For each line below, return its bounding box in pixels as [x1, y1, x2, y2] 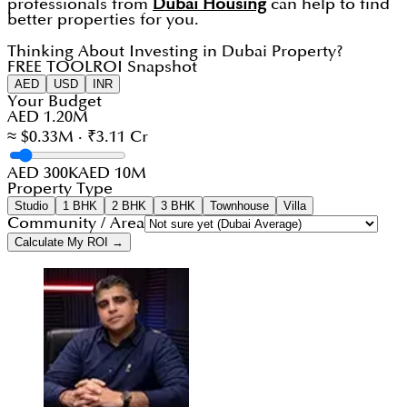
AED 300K [7, 165, 78, 182]
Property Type [7, 181, 113, 197]
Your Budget [7, 94, 102, 110]
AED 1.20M [7, 109, 88, 125]
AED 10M [78, 165, 146, 182]
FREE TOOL [7, 59, 93, 75]
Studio [15, 199, 48, 213]
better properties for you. [7, 12, 199, 28]
